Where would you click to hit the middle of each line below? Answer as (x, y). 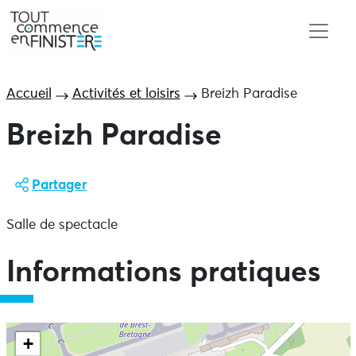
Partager (59, 186)
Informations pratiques (163, 273)
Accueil (29, 94)
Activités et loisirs (126, 94)
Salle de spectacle (62, 225)
